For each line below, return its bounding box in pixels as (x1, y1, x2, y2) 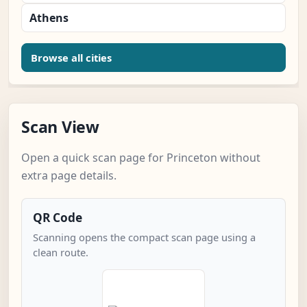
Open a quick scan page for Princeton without (21, 150, 260, 166)
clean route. (33, 245, 88, 260)
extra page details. (21, 168, 116, 184)
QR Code (33, 210, 82, 226)
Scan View (21, 116, 99, 138)
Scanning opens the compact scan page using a (33, 230, 256, 245)
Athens (29, 10, 69, 26)
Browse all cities (31, 51, 112, 65)
